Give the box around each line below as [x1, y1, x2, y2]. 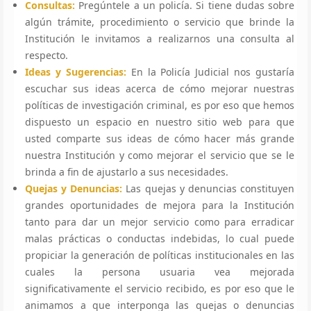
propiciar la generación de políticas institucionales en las [25, 248, 294, 262]
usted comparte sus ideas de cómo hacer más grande [25, 131, 294, 145]
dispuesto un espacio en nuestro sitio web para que [25, 115, 294, 128]
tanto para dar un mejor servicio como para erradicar [25, 215, 294, 228]
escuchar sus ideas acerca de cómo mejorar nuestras [25, 81, 294, 95]
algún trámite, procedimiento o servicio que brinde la [25, 15, 294, 28]
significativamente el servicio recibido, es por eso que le [25, 281, 294, 295]
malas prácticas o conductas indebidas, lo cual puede [25, 231, 294, 245]
